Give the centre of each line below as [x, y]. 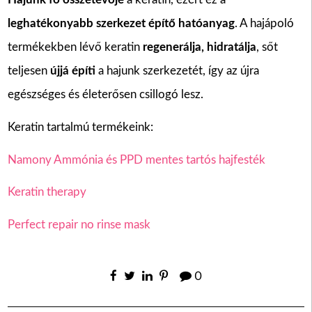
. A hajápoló [264, 24]
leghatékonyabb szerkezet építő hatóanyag [121, 24]
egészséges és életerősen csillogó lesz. [105, 95]
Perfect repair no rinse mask [79, 225]
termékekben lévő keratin [75, 47]
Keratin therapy [47, 192]
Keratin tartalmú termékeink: [80, 127]
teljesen [29, 71]
